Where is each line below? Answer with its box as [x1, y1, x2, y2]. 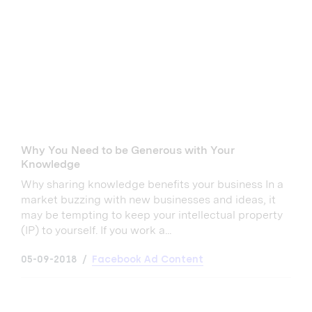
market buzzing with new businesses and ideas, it [21, 193, 276, 207]
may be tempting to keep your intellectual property [21, 208, 283, 222]
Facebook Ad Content [92, 253, 203, 266]
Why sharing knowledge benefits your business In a [21, 178, 283, 192]
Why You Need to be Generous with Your [21, 143, 235, 157]
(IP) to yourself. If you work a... [21, 224, 171, 237]
